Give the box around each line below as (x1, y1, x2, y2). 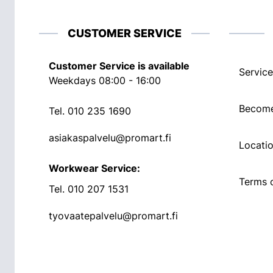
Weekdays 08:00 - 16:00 (49, 74, 161, 87)
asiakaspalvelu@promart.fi (49, 132, 171, 144)
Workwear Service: (49, 162, 140, 174)
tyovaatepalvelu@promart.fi (49, 210, 178, 222)
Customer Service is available (49, 60, 190, 72)
